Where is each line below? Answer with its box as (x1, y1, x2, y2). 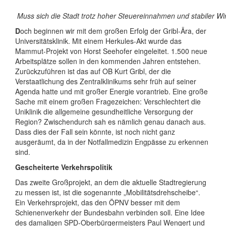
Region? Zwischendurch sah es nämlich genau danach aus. (15, 117, 206, 127)
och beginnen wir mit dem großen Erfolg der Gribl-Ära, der (20, 26, 206, 36)
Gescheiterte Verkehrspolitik (15, 162, 112, 172)
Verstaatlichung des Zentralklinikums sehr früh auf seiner (15, 76, 196, 86)
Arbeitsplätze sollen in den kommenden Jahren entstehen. (15, 56, 201, 66)
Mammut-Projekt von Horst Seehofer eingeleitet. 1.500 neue (15, 46, 207, 56)
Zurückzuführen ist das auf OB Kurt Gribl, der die (15, 66, 171, 76)
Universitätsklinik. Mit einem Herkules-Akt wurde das (15, 36, 182, 46)
